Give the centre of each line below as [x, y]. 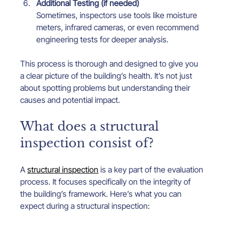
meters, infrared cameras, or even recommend [119, 27]
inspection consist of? [87, 143]
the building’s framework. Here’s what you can [102, 193]
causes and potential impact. [70, 100]
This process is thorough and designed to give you [110, 63]
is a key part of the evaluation [152, 169]
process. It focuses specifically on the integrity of [107, 181]
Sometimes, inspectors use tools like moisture [118, 15]
